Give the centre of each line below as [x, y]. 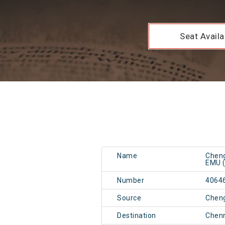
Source [129, 198]
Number [131, 181]
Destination [137, 216]
